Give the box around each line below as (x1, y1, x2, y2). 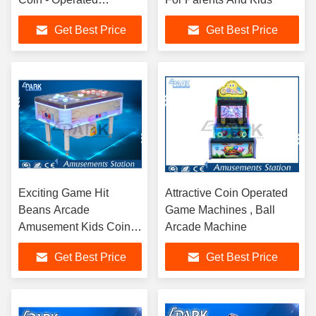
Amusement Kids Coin (18, 221, 130, 233)
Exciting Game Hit (18, 187, 109, 199)
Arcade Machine (165, 221, 247, 233)
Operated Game (18, 238, 98, 250)
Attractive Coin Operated (165, 187, 288, 199)
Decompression (18, 11, 97, 23)
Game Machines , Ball (165, 204, 255, 216)
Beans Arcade (18, 204, 90, 216)
